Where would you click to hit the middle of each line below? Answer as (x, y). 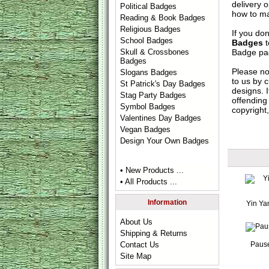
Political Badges (149, 6)
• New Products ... (152, 170)
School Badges (147, 41)
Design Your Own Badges (165, 141)
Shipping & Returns (154, 233)
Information (167, 202)
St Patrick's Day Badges (163, 84)
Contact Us (140, 245)
